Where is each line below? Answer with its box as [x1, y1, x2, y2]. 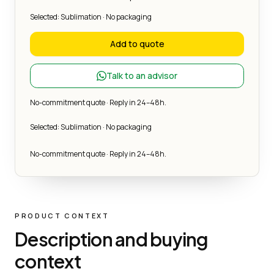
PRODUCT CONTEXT [15, 210, 109, 220]
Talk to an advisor [106, 69, 177, 81]
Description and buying [15, 227, 209, 251]
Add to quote [109, 37, 165, 50]
